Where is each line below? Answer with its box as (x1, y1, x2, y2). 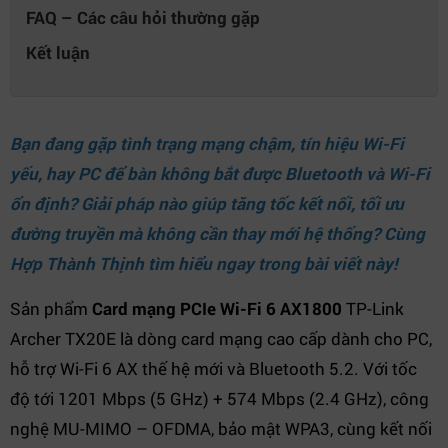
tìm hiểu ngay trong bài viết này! (144, 252, 398, 275)
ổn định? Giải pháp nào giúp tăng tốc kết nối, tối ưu (10, 192, 404, 215)
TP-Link (342, 297, 404, 320)
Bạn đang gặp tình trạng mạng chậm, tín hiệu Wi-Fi (10, 132, 404, 155)
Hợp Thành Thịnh (10, 252, 144, 275)
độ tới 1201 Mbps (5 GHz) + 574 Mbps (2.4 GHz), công (10, 387, 429, 410)
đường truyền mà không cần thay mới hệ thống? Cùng (10, 222, 425, 245)
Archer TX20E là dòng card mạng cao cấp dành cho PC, (10, 327, 432, 350)
